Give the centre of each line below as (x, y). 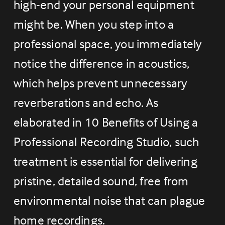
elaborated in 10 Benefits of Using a (106, 122)
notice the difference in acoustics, (101, 64)
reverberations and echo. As (86, 103)
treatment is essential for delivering (105, 161)
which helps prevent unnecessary (100, 83)
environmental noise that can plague (109, 201)
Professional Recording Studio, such (106, 142)
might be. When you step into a (94, 24)
